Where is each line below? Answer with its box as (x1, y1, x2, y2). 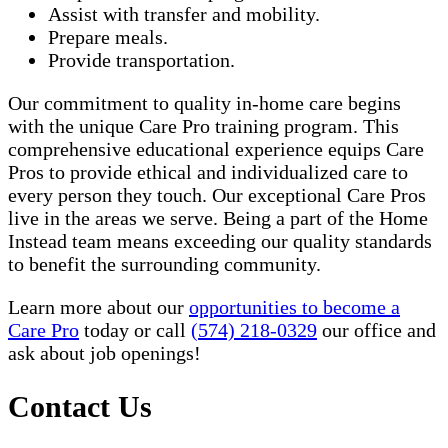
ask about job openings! (8, 341, 201, 364)
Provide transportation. (48, 48, 235, 71)
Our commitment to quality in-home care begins (8, 91, 401, 114)
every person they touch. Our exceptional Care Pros (8, 183, 426, 206)
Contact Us (8, 389, 152, 423)
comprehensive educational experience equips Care (8, 137, 424, 160)
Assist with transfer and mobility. (48, 2, 320, 25)
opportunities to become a (189, 295, 400, 318)
